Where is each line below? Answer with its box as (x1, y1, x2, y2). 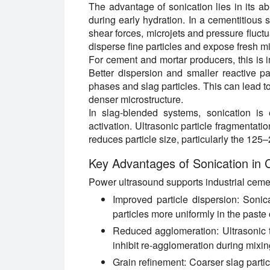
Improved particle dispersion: (113, 192, 239, 207)
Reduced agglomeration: (113, 224, 219, 238)
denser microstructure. (89, 92, 183, 107)
